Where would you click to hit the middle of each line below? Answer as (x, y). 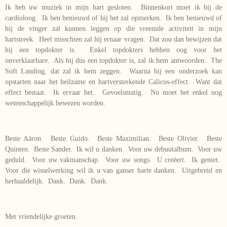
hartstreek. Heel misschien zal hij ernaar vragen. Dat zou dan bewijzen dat (113, 39)
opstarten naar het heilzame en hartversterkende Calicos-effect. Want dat (113, 82)
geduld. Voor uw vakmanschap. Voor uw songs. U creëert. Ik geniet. (113, 160)
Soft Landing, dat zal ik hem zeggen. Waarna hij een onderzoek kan (113, 71)
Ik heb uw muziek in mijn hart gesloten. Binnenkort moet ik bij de (113, 7)
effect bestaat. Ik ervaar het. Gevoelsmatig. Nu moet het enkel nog (113, 92)
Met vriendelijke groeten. (41, 216)
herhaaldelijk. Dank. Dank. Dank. (56, 181)
